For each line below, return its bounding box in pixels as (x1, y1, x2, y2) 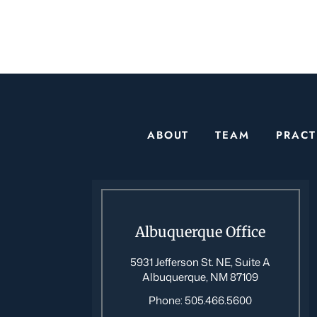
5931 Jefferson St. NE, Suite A (130, 254, 271, 270)
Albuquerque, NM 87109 (142, 269, 259, 284)
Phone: (149, 292, 185, 308)
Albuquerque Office (135, 222, 266, 241)
